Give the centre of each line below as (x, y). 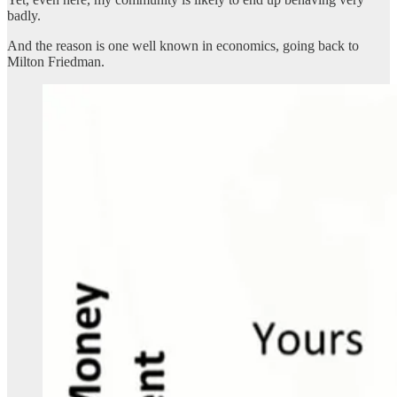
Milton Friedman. (56, 61)
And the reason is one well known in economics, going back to (183, 45)
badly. (24, 15)
